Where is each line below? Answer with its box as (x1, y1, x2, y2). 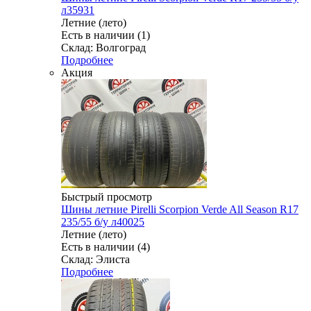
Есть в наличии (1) (61, 29, 150, 42)
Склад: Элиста (61, 253, 130, 266)
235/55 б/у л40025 (61, 216, 144, 228)
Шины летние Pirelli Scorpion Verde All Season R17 (61, 203, 299, 216)
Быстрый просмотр (61, 191, 152, 203)
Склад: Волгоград (61, 42, 146, 54)
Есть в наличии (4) (61, 241, 150, 253)
